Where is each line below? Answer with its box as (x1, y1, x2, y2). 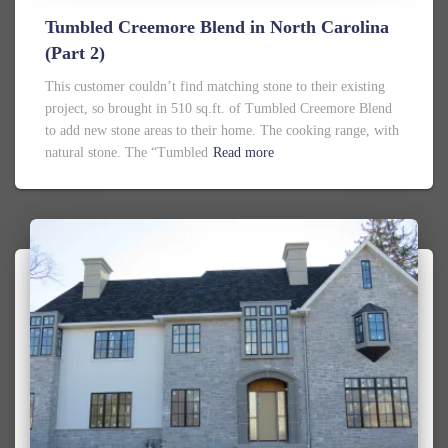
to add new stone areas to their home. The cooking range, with (45, 122, 399, 138)
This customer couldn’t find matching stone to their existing (45, 78, 385, 94)
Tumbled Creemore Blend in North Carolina (45, 16, 389, 37)
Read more (213, 144, 274, 160)
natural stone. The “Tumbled (45, 144, 208, 160)
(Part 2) (45, 42, 105, 63)
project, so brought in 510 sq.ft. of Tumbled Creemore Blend (45, 100, 392, 116)
